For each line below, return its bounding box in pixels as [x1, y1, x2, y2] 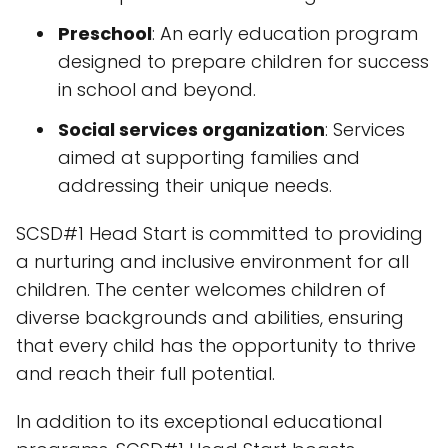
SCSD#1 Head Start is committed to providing [16, 221, 423, 246]
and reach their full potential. [16, 361, 275, 386]
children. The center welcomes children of [16, 277, 386, 302]
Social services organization [58, 117, 325, 142]
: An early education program [152, 21, 418, 46]
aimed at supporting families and [58, 145, 360, 170]
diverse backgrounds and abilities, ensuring [16, 305, 404, 330]
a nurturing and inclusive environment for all [16, 249, 409, 274]
